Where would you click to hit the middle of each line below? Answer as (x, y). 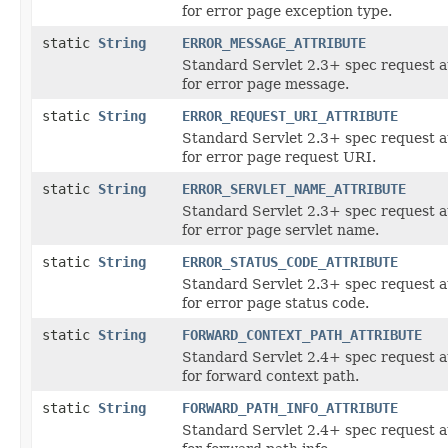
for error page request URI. (279, 156)
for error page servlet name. (280, 229)
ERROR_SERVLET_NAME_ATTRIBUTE (294, 188)
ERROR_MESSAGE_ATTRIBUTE (274, 42)
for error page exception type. (287, 10)
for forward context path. (270, 375)
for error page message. (265, 83)
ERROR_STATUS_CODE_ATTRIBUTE (290, 261)
